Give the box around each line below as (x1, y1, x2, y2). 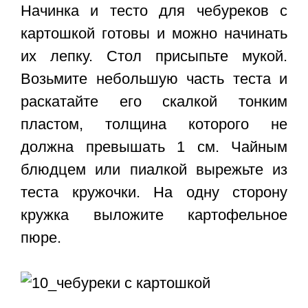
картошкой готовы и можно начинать (21, 25, 287, 43)
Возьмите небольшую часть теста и (21, 70, 287, 88)
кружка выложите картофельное (21, 206, 287, 224)
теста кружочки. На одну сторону (21, 184, 287, 201)
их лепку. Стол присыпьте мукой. (21, 47, 287, 65)
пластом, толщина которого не (21, 115, 287, 133)
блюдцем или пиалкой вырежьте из (21, 161, 287, 179)
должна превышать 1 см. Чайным (21, 138, 287, 156)
